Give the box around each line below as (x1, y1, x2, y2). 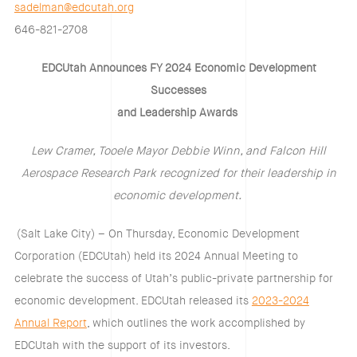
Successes (151, 83, 206, 98)
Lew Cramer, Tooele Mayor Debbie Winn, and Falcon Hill (31, 143, 326, 159)
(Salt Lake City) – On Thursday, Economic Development (16, 226, 300, 241)
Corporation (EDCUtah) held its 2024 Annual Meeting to (14, 249, 298, 264)
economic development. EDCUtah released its (14, 293, 252, 308)
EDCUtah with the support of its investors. (14, 338, 233, 353)
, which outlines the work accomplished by (86, 316, 305, 331)
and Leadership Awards (117, 105, 237, 120)
